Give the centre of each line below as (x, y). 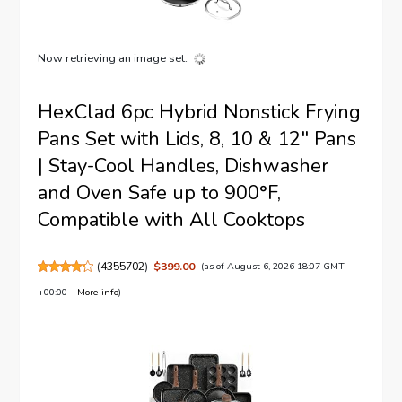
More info (98, 292)
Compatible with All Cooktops (172, 219)
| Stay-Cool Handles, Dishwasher (184, 166)
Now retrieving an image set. (113, 58)
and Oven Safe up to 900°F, (160, 192)
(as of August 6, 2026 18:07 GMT (272, 266)
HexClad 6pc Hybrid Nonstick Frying (200, 112)
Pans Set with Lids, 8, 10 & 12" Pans (197, 139)
